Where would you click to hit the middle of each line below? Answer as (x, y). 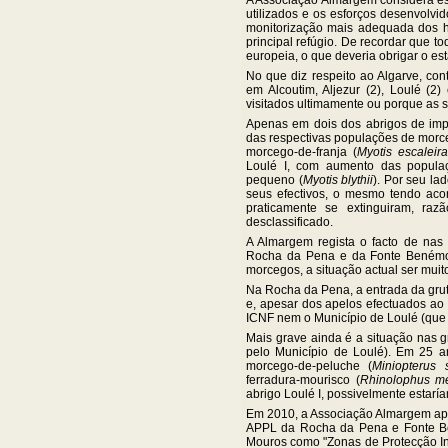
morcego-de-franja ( (302, 152)
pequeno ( (274, 180)
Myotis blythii (337, 180)
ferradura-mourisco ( (303, 380)
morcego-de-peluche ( (309, 366)
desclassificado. (289, 222)
